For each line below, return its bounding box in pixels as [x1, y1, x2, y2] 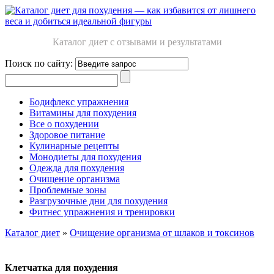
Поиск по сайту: [5, 58, 73, 68]
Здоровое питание [29, 130, 105, 140]
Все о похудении [29, 119, 99, 129]
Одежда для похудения [29, 163, 124, 173]
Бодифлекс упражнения [29, 97, 128, 107]
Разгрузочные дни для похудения [29, 196, 168, 206]
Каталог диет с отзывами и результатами [52, 37, 222, 47]
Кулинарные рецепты [29, 141, 119, 151]
